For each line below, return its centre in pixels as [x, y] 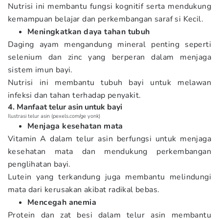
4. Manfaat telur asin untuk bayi [65, 107]
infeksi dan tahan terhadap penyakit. [75, 95]
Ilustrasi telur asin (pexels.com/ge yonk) [54, 116]
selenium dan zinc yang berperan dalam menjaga [109, 57]
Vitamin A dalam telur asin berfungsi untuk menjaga [109, 139]
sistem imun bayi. [40, 70]
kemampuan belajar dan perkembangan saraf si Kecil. [106, 19]
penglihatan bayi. [41, 164]
